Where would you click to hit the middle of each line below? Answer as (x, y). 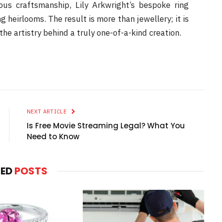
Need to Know (53, 137)
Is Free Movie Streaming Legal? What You (106, 126)
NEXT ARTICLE (48, 112)
